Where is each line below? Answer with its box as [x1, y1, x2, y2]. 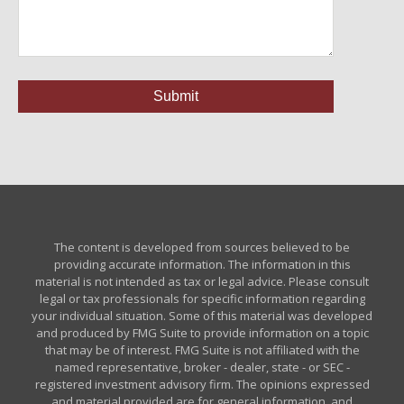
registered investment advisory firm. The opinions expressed [34, 376, 370, 392]
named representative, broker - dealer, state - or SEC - [54, 359, 350, 375]
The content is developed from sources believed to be [54, 239, 350, 255]
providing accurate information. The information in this [53, 256, 351, 272]
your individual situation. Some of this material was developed [32, 308, 372, 324]
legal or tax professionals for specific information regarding [39, 290, 365, 307]
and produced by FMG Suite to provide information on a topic [35, 325, 369, 341]
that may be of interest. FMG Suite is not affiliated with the [44, 342, 360, 358]
